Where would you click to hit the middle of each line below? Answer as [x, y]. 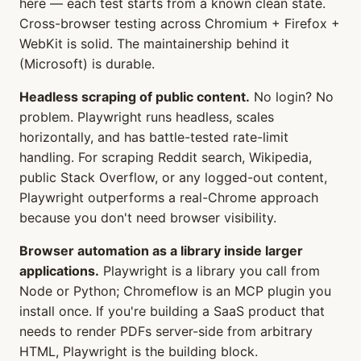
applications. [59, 271]
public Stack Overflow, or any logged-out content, [173, 177]
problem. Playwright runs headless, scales [147, 117]
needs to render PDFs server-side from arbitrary [166, 331]
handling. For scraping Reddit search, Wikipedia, [166, 157]
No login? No [292, 97]
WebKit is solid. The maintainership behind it [154, 44]
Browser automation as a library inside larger [161, 251]
